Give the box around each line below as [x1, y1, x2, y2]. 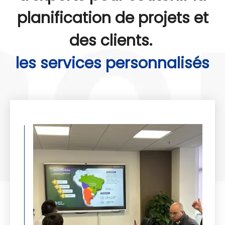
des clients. [69, 30, 156, 52]
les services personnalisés [16, 53, 209, 74]
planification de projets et [17, 8, 208, 29]
